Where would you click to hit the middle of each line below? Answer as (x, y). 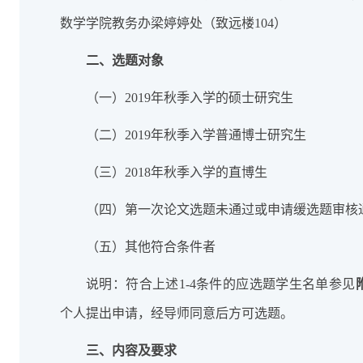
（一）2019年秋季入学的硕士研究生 (190, 98)
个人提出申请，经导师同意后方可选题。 (177, 313)
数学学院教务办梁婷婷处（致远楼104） (173, 23)
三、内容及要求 (131, 350)
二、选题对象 (125, 60)
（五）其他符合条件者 (151, 247)
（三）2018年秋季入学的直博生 (177, 172)
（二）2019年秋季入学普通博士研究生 (196, 135)
